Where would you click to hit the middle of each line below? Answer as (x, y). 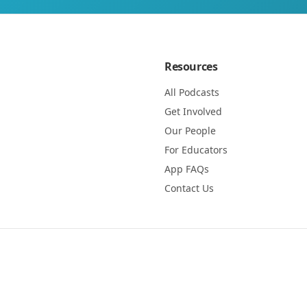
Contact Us (189, 188)
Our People (190, 131)
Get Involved (193, 111)
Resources (191, 66)
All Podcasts (192, 92)
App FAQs (187, 169)
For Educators (196, 150)
